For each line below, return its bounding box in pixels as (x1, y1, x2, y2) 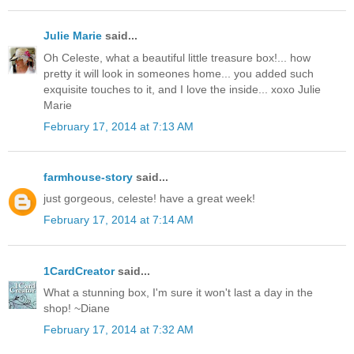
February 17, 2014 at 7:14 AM (43, 213, 194, 227)
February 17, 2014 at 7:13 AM (43, 119, 194, 133)
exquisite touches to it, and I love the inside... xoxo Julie (43, 82, 321, 96)
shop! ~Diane (43, 301, 110, 314)
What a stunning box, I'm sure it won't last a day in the (43, 285, 313, 299)
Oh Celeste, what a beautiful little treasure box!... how (43, 51, 311, 64)
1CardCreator (43, 264, 115, 277)
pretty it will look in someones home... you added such (43, 66, 314, 80)
